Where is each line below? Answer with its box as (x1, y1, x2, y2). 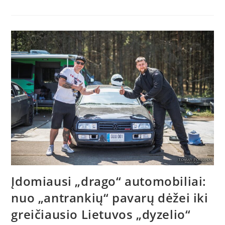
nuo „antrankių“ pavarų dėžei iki (11, 189, 208, 206)
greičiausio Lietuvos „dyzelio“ (11, 206, 191, 223)
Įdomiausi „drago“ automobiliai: (11, 173, 207, 190)
